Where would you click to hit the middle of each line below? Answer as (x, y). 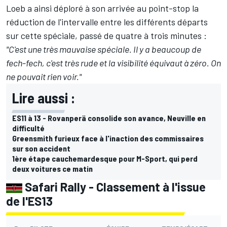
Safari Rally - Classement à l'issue (114, 186)
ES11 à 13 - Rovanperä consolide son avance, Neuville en (109, 118)
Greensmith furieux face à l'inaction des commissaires (108, 138)
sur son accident (41, 148)
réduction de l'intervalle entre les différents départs (107, 22)
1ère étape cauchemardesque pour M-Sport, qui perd (105, 158)
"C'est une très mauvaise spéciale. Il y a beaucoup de (104, 49)
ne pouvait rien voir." (44, 76)
